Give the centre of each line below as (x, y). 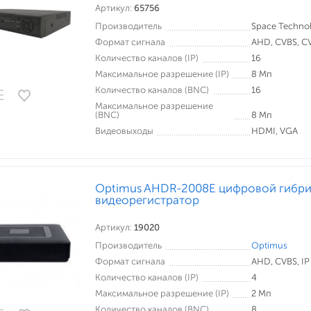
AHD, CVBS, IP (280, 261)
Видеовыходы (124, 131)
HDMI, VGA (275, 131)
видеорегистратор (147, 200)
